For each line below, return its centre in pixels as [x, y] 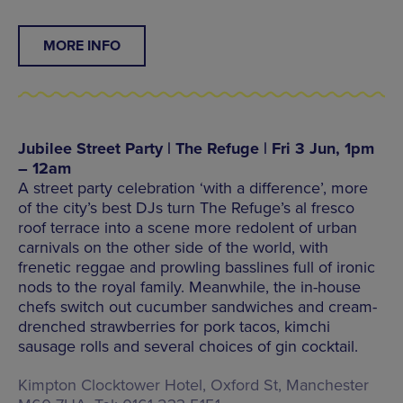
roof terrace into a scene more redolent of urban [188, 227]
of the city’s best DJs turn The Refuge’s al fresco [186, 207]
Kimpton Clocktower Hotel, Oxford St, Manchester [193, 385]
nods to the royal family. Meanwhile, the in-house [189, 287]
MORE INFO [82, 45]
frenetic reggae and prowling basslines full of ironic [197, 267]
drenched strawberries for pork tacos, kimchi [174, 326]
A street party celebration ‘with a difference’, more [193, 188]
